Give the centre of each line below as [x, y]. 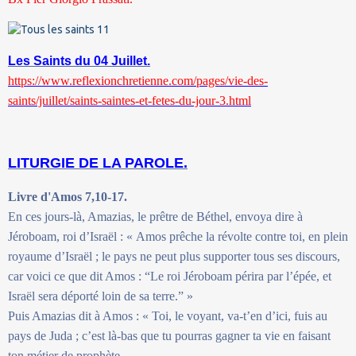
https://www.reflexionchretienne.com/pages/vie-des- [138, 80]
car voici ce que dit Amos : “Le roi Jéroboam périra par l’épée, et [170, 276]
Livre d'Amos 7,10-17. [68, 196]
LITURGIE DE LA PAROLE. [98, 163]
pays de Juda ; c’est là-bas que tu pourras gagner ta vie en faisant [169, 335]
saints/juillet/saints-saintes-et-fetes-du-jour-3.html [130, 100]
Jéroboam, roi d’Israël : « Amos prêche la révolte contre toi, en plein [178, 236]
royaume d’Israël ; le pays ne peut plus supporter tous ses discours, [174, 256]
